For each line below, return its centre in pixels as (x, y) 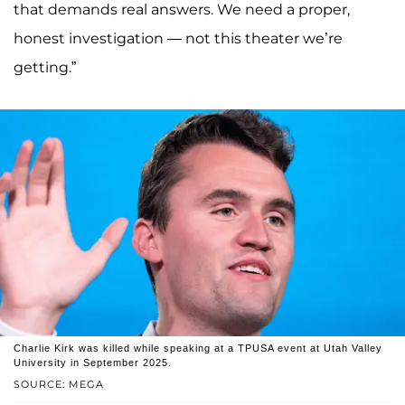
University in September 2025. (93, 363)
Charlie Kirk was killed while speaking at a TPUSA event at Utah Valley (198, 348)
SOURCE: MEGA (59, 385)
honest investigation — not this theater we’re (178, 38)
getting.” (45, 67)
